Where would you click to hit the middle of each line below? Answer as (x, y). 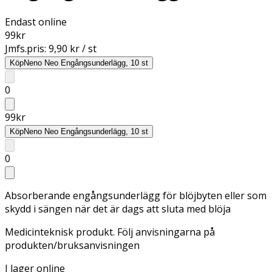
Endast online (36, 22)
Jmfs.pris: (27, 48)
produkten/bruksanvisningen (72, 245)
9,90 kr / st (73, 48)
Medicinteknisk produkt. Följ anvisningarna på (110, 232)
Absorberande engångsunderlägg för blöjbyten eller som (136, 195)
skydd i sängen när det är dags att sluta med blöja (118, 209)
